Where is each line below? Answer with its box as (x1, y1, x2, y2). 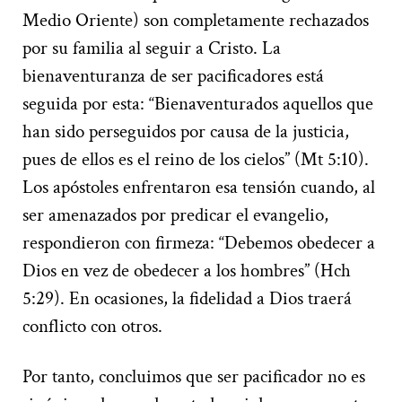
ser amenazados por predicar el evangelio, (22, 202, 328, 227)
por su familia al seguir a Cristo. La (22, 35, 281, 60)
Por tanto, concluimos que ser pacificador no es (22, 363, 365, 389)
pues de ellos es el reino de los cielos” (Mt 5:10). (22, 146, 369, 171)
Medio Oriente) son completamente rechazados (22, 7, 369, 32)
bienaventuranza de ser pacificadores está (22, 63, 324, 88)
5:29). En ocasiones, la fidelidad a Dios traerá (22, 285, 352, 310)
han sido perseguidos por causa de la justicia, (22, 118, 349, 144)
